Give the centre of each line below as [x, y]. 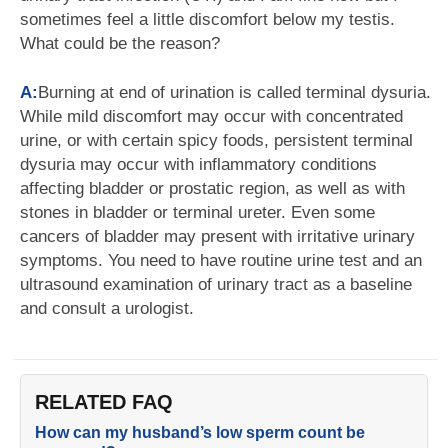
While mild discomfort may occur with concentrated [211, 116]
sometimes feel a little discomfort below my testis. [207, 19]
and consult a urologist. [107, 308]
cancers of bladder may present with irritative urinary [217, 236]
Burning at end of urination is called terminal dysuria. [234, 92]
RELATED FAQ [104, 402]
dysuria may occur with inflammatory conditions [198, 164]
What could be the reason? [120, 43]
